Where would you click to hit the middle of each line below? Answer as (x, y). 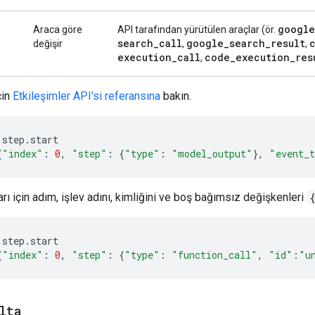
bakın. (176, 96)
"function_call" (214, 255)
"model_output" (212, 153)
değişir (48, 43)
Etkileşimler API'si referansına (86, 96)
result (288, 43)
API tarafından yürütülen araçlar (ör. (198, 29)
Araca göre (58, 29)
